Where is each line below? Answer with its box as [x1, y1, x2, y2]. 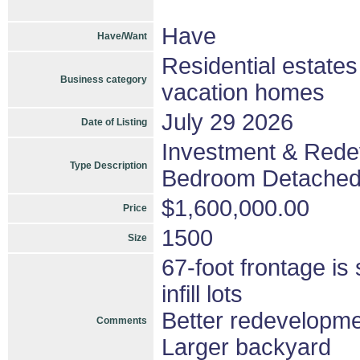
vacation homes [162, 80, 325, 105]
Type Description [70, 160, 147, 171]
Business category [60, 74, 147, 85]
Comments [96, 315, 147, 326]
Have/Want [97, 31, 147, 42]
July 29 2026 [162, 109, 293, 135]
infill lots [162, 281, 243, 307]
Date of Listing [81, 117, 147, 128]
